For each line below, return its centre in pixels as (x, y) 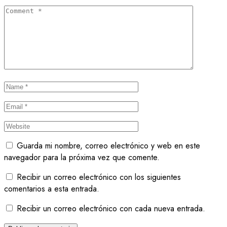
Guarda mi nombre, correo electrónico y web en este (108, 145)
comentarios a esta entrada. (52, 188)
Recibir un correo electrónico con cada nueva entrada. (111, 208)
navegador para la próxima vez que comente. (82, 157)
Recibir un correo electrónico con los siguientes (99, 177)
